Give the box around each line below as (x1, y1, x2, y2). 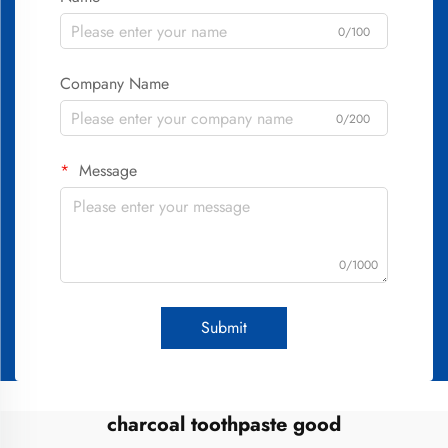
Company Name (60, 72, 169, 95)
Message (74, 159, 137, 182)
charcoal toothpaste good (107, 410, 341, 439)
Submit (201, 316, 247, 339)
